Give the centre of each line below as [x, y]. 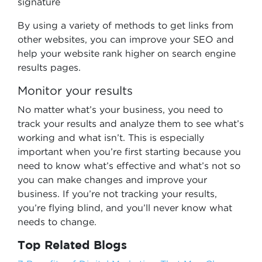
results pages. [49, 67]
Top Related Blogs [72, 245]
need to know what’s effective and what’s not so [129, 166]
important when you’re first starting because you [129, 151]
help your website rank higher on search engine [127, 53]
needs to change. [57, 222]
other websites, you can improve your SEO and [126, 39]
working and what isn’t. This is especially [111, 137]
